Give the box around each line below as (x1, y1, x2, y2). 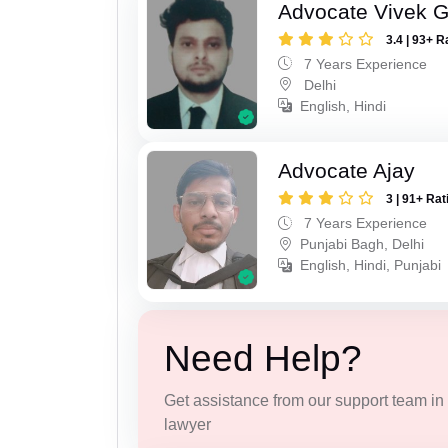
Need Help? (163, 337, 362, 379)
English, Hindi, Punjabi (300, 257, 442, 274)
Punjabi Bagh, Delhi (300, 236, 425, 253)
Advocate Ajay (278, 159, 416, 183)
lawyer (163, 415, 211, 433)
